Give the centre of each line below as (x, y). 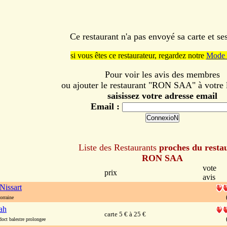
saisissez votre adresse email (162, 96)
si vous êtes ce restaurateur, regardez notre (138, 55)
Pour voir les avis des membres (162, 74)
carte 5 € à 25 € (125, 214)
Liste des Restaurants (118, 147)
